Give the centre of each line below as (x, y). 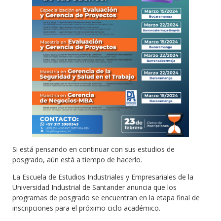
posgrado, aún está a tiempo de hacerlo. (77, 160)
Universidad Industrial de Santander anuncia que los (94, 187)
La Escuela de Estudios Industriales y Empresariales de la (103, 177)
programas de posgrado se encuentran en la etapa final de (106, 198)
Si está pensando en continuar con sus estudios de (93, 149)
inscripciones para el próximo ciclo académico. (86, 208)
